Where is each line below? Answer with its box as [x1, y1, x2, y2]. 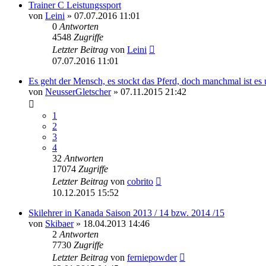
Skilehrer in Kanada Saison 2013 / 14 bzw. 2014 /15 [28, 208, 224, 218]
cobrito [127, 176, 153, 187]
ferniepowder [127, 252, 177, 263]
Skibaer [45, 218, 74, 229]
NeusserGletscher [45, 87, 111, 97]
